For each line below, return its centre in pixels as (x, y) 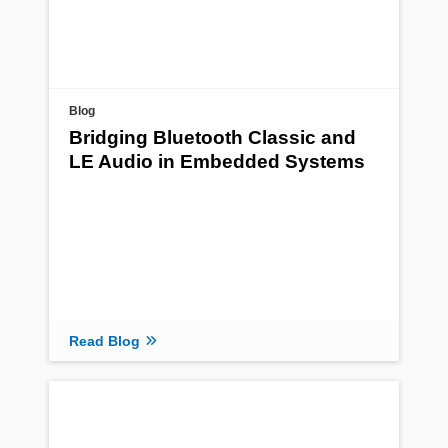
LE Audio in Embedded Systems (217, 162)
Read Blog (104, 340)
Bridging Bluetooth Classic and (212, 138)
